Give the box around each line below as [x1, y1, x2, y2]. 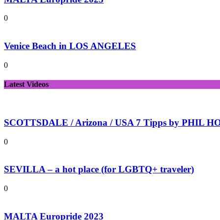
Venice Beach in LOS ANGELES [4, 41, 136, 51]
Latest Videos [4, 80, 49, 88]
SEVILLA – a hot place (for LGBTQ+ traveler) [4, 164, 194, 175]
